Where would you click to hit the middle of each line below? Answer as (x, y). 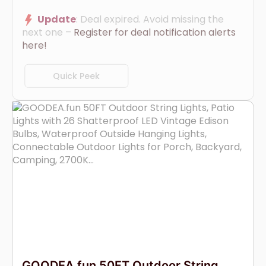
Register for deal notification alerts (155, 33)
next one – (48, 33)
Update (57, 19)
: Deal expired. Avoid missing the (150, 19)
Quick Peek (77, 76)
